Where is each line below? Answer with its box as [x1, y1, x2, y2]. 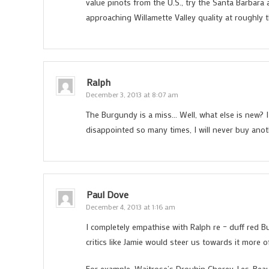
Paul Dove [86, 188, 128, 201]
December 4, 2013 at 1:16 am [86, 202, 175, 211]
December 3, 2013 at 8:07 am [86, 89, 178, 99]
